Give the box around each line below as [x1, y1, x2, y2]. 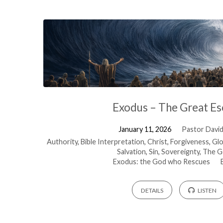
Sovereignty [161, 147, 200, 156]
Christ [147, 137, 168, 146]
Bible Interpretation [81, 137, 145, 146]
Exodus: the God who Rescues [113, 157, 211, 166]
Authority [47, 137, 78, 146]
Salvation [117, 147, 146, 156]
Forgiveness [170, 137, 210, 146]
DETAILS [140, 186, 163, 194]
